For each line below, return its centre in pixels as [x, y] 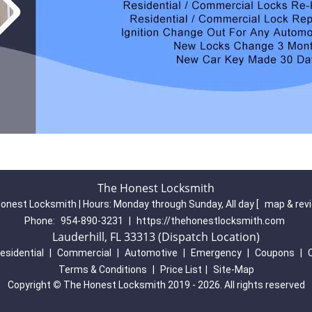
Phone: [40, 221]
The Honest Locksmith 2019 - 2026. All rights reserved [183, 285]
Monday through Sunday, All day [185, 204]
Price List [181, 270]
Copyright [30, 285]
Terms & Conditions [102, 270]
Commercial [84, 253]
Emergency [216, 253]
